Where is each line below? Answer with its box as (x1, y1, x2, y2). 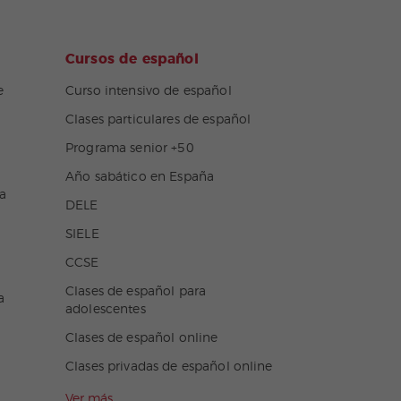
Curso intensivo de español (65, 85, 232, 98)
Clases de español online (65, 332, 218, 345)
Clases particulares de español (65, 114, 252, 126)
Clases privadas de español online (65, 361, 273, 373)
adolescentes (65, 303, 146, 316)
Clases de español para (65, 286, 207, 298)
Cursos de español (65, 52, 199, 66)
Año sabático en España (65, 171, 215, 183)
